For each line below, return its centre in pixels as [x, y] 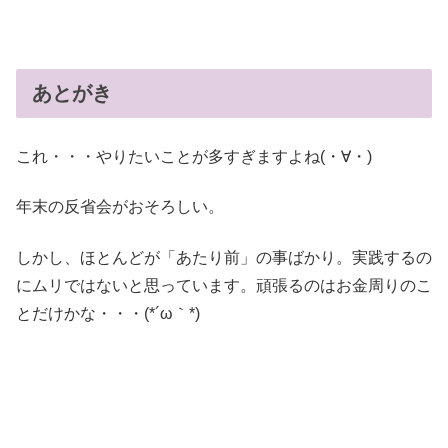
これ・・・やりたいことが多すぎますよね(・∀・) [194, 156]
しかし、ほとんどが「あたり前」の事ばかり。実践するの [224, 257]
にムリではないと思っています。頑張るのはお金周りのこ [224, 285]
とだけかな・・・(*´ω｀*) [108, 313]
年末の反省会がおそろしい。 [120, 207]
